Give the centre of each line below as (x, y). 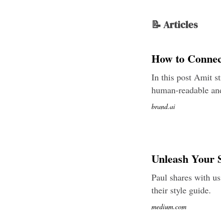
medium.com (169, 206)
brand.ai (163, 106)
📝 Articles (175, 25)
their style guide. (181, 190)
